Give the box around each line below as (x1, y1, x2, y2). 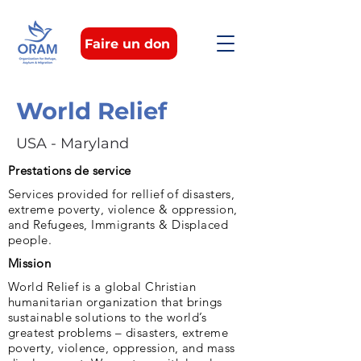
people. (8, 232, 52, 247)
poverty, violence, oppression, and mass (8, 340, 235, 355)
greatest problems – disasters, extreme (8, 325, 229, 340)
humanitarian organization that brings (8, 294, 222, 309)
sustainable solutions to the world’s (8, 309, 207, 325)
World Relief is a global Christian (8, 279, 197, 294)
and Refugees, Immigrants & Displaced (8, 217, 229, 232)
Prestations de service (8, 163, 131, 178)
